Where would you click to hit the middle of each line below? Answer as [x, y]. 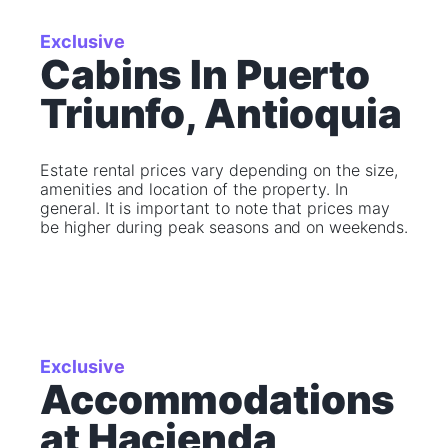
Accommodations [218, 399]
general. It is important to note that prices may [215, 208]
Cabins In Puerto [205, 74]
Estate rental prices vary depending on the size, [219, 170]
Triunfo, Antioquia [221, 113]
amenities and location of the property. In [194, 189]
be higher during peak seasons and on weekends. [224, 227]
